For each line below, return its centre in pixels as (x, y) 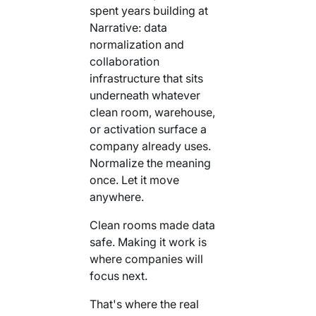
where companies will (146, 259)
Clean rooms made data (152, 225)
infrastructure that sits (146, 78)
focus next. (118, 275)
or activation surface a (148, 129)
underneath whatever (145, 95)
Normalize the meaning (150, 163)
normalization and (136, 44)
